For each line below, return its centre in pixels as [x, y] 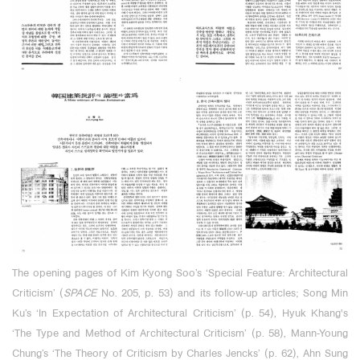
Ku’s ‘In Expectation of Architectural [102, 314]
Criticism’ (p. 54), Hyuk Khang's [270, 314]
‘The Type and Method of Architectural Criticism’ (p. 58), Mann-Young [180, 334]
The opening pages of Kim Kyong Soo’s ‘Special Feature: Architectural [180, 274]
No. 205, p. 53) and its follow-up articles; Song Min [223, 294]
